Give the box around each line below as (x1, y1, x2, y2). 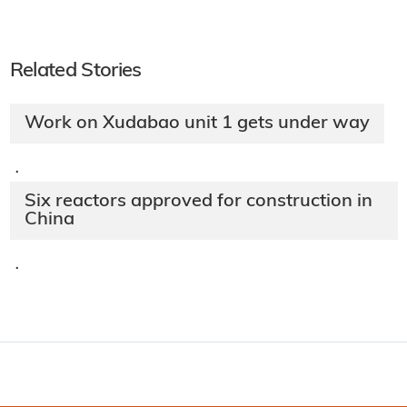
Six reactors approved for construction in (24, 193, 372, 212)
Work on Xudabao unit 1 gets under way (24, 114, 370, 134)
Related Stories (9, 61, 142, 83)
